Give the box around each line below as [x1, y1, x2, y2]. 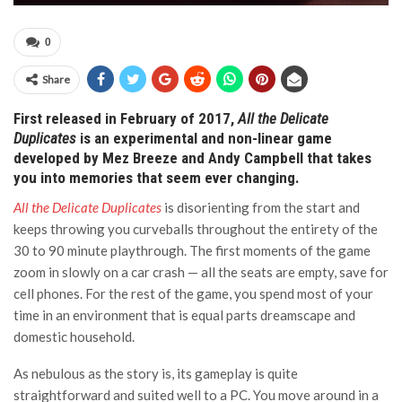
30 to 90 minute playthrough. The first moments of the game [13, 242, 371, 258]
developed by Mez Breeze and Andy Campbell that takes [13, 149, 371, 167]
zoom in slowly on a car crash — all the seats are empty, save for [13, 264, 389, 280]
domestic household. [13, 328, 135, 345]
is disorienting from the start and [164, 199, 360, 215]
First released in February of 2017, [13, 109, 238, 127]
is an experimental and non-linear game [76, 129, 332, 147]
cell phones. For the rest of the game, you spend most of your [13, 285, 373, 301]
